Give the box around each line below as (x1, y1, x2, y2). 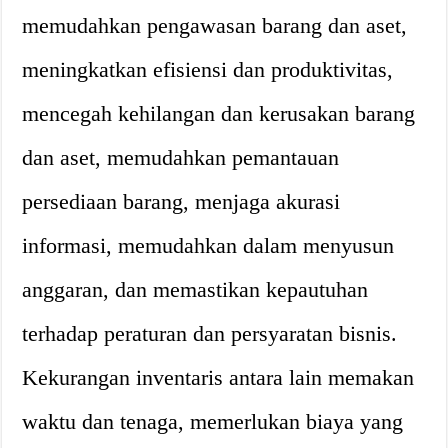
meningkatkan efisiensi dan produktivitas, (22, 57, 394, 82)
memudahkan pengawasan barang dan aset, (22, 13, 408, 38)
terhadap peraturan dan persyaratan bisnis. (22, 321, 398, 346)
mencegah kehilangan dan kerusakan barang (22, 101, 416, 126)
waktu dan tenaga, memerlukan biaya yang (22, 409, 404, 434)
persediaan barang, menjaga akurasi (22, 189, 341, 214)
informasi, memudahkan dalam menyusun (22, 233, 395, 258)
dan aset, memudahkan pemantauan (22, 145, 340, 170)
